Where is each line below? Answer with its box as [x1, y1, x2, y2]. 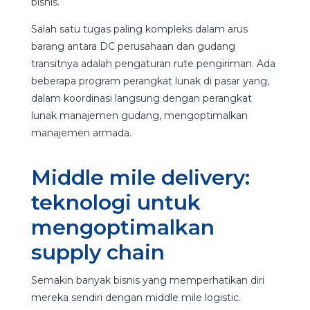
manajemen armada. [30, 126, 131, 139]
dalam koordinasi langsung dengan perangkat [30, 91, 252, 104]
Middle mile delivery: [30, 164, 250, 190]
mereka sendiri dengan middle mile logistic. [30, 291, 241, 304]
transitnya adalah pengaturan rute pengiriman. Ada [30, 57, 275, 70]
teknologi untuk [30, 189, 201, 215]
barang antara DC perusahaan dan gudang [30, 39, 235, 53]
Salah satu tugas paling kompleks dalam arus [30, 22, 248, 35]
